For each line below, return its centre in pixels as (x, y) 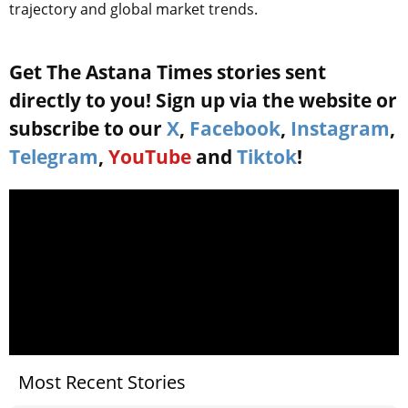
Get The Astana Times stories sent (168, 71)
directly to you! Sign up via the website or (203, 100)
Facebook (235, 128)
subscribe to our (88, 128)
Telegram (54, 156)
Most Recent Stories (102, 382)
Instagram (340, 128)
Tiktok (267, 156)
